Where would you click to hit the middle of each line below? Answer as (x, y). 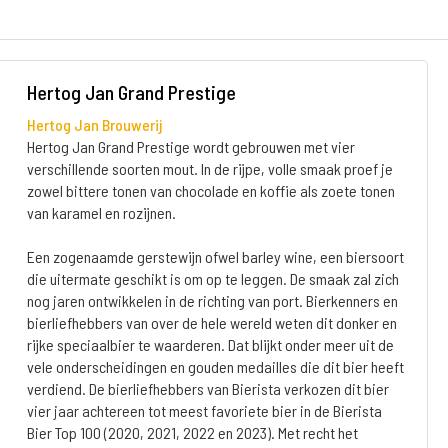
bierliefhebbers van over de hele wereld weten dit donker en (211, 322)
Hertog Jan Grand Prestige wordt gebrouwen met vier (190, 146)
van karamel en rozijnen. (101, 212)
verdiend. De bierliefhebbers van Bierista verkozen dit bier (207, 388)
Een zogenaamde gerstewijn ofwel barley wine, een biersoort (215, 256)
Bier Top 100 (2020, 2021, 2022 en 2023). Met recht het (192, 432)
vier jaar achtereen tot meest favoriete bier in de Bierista (204, 410)
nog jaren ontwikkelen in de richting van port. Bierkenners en (212, 300)
